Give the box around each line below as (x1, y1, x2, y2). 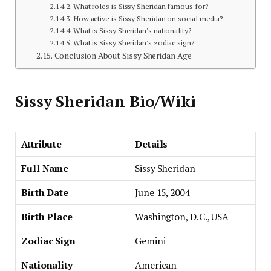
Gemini (135, 234, 166, 247)
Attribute (21, 137, 62, 151)
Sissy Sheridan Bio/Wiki (15, 91, 197, 111)
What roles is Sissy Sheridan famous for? (73, 1, 209, 12)
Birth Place (21, 210, 73, 223)
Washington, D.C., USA (135, 210, 229, 223)
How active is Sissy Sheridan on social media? (73, 13, 224, 24)
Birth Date (21, 186, 69, 199)
